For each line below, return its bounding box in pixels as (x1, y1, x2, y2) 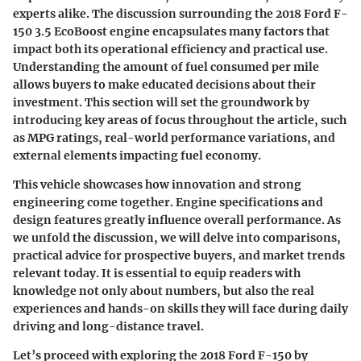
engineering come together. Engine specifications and (13, 194, 323, 210)
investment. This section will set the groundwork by (13, 94, 309, 110)
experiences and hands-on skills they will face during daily (13, 301, 348, 316)
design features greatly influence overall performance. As (13, 212, 341, 227)
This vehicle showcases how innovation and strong (13, 176, 301, 192)
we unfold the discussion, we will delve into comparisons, (13, 230, 341, 245)
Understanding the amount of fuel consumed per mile (13, 59, 319, 74)
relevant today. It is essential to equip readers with (13, 265, 301, 280)
